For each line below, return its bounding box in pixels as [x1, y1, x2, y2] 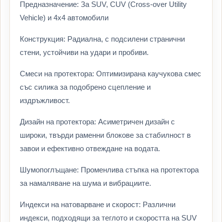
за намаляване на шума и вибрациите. [20, 179, 151, 187]
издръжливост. [20, 96, 70, 105]
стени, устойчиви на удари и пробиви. [20, 48, 149, 56]
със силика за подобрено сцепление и [20, 83, 151, 91]
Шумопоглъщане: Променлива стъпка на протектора [20, 166, 199, 174]
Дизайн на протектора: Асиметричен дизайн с [20, 117, 175, 126]
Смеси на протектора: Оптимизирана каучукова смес [20, 69, 201, 78]
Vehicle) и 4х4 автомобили [20, 13, 109, 22]
